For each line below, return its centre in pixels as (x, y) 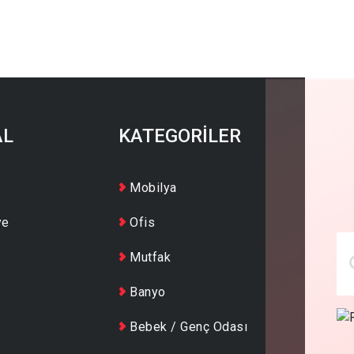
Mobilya (153, 187)
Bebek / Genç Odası (189, 326)
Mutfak (151, 257)
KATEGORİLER (180, 136)
